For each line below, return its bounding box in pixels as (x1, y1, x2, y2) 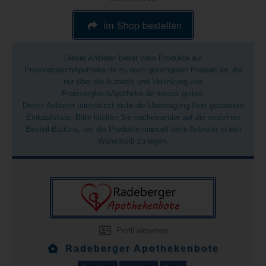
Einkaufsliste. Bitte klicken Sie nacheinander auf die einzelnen (26, 113, 240, 122)
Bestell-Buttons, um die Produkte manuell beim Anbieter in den (25, 125, 241, 134)
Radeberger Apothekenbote (65, 243, 219, 254)
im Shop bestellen (103, 17, 182, 32)
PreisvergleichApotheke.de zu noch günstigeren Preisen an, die (24, 65, 242, 74)
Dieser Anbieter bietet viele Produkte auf (64, 53, 202, 62)
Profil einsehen (113, 226, 167, 235)
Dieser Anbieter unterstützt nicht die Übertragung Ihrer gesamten (23, 101, 243, 110)
